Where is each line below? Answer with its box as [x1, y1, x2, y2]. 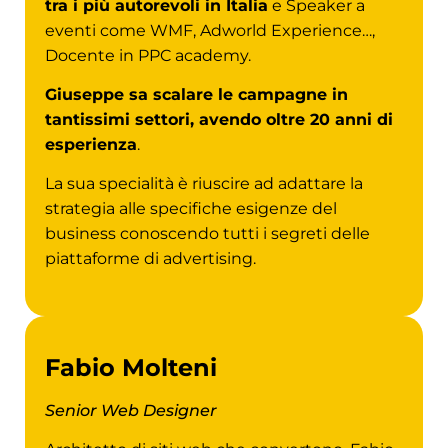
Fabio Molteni [45, 352, 217, 382]
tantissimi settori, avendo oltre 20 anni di [45, 110, 393, 130]
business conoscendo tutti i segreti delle [45, 224, 370, 244]
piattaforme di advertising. [45, 249, 256, 269]
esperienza [45, 135, 137, 155]
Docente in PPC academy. [45, 45, 251, 65]
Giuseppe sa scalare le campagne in [45, 85, 348, 105]
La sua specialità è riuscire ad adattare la [45, 174, 363, 194]
